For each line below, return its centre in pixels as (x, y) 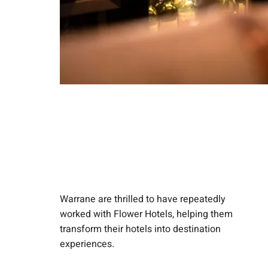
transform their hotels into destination (140, 229)
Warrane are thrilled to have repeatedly (143, 199)
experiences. (87, 244)
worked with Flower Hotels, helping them (146, 214)
